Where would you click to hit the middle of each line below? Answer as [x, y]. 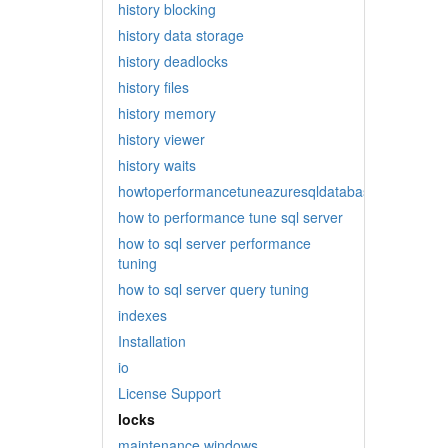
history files [153, 87]
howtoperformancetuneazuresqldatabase [248, 191]
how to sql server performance [214, 243]
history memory [167, 113]
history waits [157, 165]
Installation [152, 341]
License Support [169, 393]
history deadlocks [173, 61]
